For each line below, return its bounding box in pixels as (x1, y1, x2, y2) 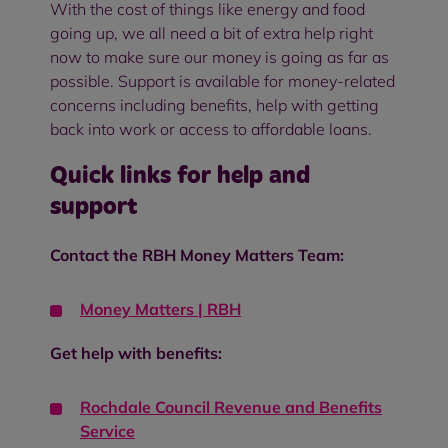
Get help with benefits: (50, 342, 222, 363)
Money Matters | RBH (80, 298, 241, 319)
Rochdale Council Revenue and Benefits (80, 396, 382, 417)
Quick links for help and (50, 163, 310, 188)
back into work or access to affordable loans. (50, 118, 372, 139)
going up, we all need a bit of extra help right (50, 22, 373, 43)
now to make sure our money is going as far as (50, 46, 389, 67)
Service (80, 420, 135, 441)
